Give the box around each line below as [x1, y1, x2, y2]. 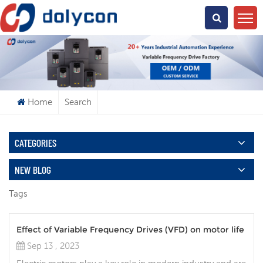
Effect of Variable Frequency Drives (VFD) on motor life [16, 224, 244, 235]
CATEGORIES [15, 136, 56, 150]
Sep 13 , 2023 [27, 241, 79, 251]
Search [65, 97, 92, 107]
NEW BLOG [15, 163, 51, 177]
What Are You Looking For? [52, 12, 211, 26]
